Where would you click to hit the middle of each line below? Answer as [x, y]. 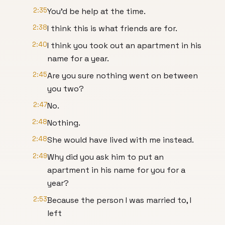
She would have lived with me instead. [121, 140]
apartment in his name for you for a [116, 170]
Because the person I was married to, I [119, 200]
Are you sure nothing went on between [123, 76]
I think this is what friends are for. [112, 28]
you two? [66, 89]
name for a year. [78, 59]
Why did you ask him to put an [105, 157]
